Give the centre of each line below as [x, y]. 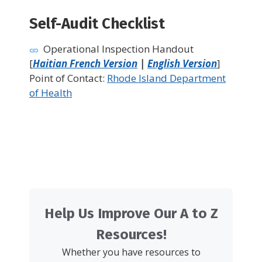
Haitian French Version [85, 64]
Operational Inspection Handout [118, 49]
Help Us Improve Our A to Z [131, 214]
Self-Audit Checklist [97, 24]
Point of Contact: [68, 78]
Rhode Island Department [166, 78]
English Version [182, 64]
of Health [51, 93]
